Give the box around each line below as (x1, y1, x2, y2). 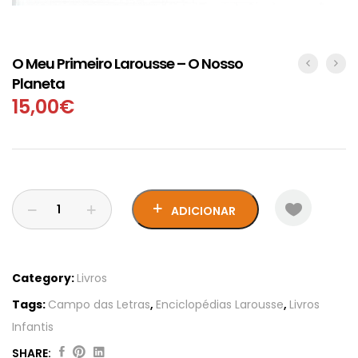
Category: (12, 270, 74, 287)
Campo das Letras (48, 296, 150, 313)
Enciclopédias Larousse (156, 296, 284, 313)
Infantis (12, 319, 54, 336)
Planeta (12, 74, 65, 94)
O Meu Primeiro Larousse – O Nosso (12, 54, 243, 74)
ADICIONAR (171, 203, 236, 220)
